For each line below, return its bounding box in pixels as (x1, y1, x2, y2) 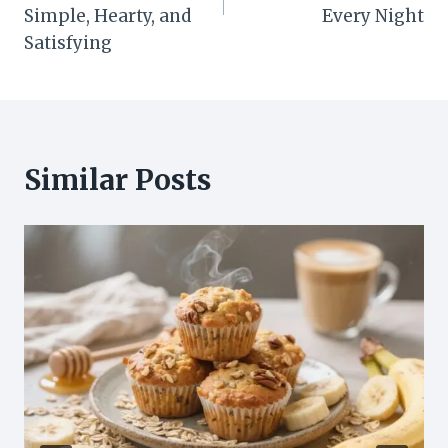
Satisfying (24, 32, 112, 55)
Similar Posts (24, 162, 211, 199)
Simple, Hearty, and (24, 5, 191, 28)
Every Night (322, 5, 424, 28)
